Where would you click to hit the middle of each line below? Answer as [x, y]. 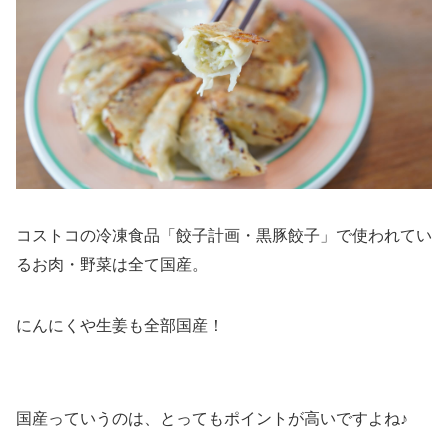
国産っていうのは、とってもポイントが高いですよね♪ [212, 419]
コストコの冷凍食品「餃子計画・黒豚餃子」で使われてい [224, 236]
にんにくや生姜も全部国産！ [120, 326]
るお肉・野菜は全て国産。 [112, 265]
